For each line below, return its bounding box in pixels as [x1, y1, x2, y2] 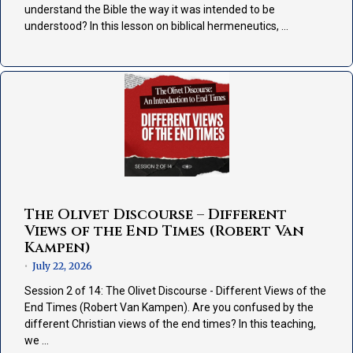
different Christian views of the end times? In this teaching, [24, 318, 316, 331]
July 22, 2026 [32, 260, 92, 273]
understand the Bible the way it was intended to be [24, 3, 275, 17]
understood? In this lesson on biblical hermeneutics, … [24, 20, 288, 33]
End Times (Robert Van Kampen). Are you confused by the [24, 301, 314, 314]
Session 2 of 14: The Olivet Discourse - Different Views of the [24, 284, 326, 298]
